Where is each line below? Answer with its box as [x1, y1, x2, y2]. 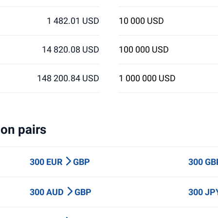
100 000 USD [118, 44, 169, 54]
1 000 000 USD [118, 73, 176, 83]
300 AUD [29, 187, 66, 197]
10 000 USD [118, 16, 164, 26]
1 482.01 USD [47, 16, 100, 26]
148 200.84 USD [37, 73, 100, 83]
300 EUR [29, 157, 64, 167]
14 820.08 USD [42, 44, 100, 54]
